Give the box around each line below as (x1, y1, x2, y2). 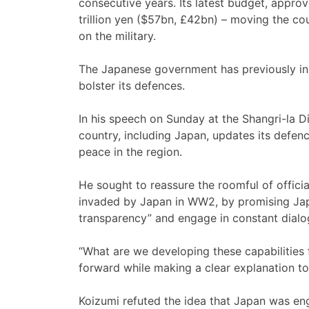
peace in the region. (79, 145, 182, 159)
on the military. (79, 29, 156, 43)
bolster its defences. (79, 79, 185, 93)
